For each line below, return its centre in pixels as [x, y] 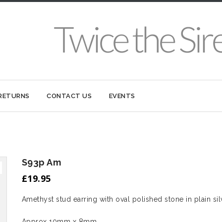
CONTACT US [69, 96]
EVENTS [122, 96]
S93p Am [41, 162]
